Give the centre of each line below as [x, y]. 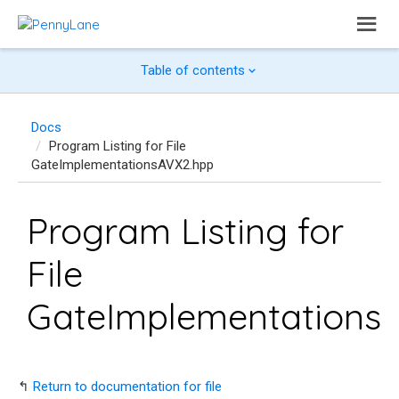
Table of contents [192, 70]
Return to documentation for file [127, 387]
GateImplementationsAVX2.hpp [122, 165]
